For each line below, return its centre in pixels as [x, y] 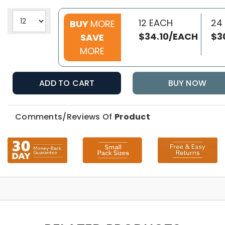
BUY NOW [187, 83]
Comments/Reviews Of [65, 117]
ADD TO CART [67, 83]
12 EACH [155, 23]
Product [132, 117]
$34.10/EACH [168, 37]
